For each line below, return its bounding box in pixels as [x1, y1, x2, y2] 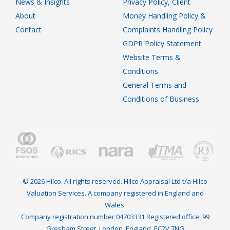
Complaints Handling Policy [123, 24, 213, 34]
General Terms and [123, 80, 186, 90]
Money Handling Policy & [123, 10, 206, 21]
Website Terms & [123, 52, 181, 62]
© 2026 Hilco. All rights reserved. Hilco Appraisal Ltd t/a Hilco [23, 176, 207, 186]
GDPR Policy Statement [123, 38, 201, 48]
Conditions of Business [123, 93, 199, 104]
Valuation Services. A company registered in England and [26, 188, 204, 198]
